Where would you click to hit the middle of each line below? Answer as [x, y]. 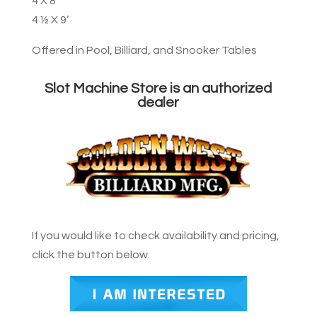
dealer [158, 103]
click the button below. [91, 255]
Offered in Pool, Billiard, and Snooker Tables [144, 51]
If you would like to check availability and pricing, [155, 236]
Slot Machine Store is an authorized [158, 89]
